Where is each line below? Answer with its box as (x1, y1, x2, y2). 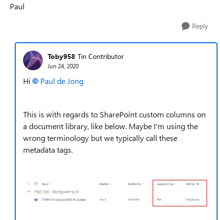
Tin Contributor (78, 51, 124, 61)
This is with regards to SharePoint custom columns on (23, 109, 206, 119)
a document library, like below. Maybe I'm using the (23, 121, 198, 131)
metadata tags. (23, 144, 73, 155)
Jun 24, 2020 (48, 61, 79, 70)
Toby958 (48, 51, 75, 61)
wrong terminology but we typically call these (23, 133, 177, 143)
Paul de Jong (40, 76, 83, 86)
